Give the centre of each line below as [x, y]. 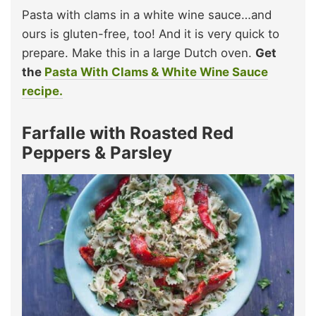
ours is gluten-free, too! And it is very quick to [151, 34]
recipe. [42, 91]
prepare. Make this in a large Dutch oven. [139, 53]
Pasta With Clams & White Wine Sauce [156, 72]
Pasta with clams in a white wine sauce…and [147, 14]
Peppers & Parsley [99, 152]
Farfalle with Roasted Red [128, 133]
